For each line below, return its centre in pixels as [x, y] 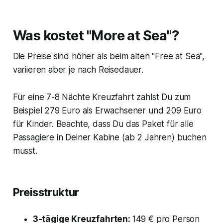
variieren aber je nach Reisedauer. [78, 69]
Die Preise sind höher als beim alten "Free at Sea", [109, 56]
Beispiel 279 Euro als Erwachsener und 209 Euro [107, 110]
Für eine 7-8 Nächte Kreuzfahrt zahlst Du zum [102, 97]
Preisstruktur [46, 192]
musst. [25, 151]
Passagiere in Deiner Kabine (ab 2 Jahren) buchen [110, 137]
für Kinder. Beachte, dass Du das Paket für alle [103, 124]
